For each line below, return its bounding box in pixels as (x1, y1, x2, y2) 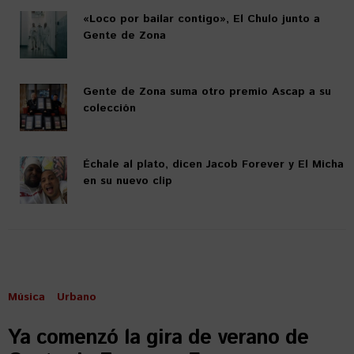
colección (83, 100, 136, 116)
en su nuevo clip (83, 173, 172, 189)
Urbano (57, 289, 96, 305)
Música (8, 289, 45, 305)
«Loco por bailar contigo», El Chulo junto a (83, 11, 320, 27)
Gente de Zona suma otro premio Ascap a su (83, 84, 331, 100)
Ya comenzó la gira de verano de (8, 323, 308, 352)
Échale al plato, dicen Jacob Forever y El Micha (83, 156, 344, 172)
